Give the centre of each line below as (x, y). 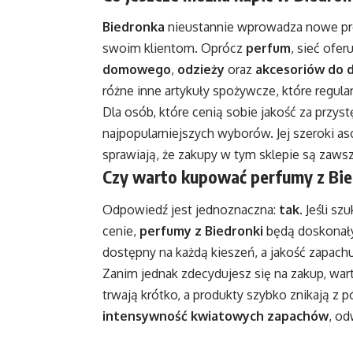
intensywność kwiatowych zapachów (216, 316)
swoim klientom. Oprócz (174, 48)
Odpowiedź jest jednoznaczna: (191, 209)
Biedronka (134, 27)
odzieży (201, 70)
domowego (137, 70)
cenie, (121, 230)
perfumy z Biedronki (201, 230)
